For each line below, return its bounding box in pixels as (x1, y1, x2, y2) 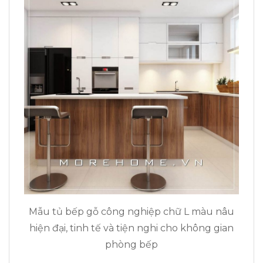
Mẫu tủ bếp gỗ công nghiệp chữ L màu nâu (29, 206, 234, 218)
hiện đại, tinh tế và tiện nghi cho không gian (29, 222, 234, 234)
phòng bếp (105, 239, 158, 251)
